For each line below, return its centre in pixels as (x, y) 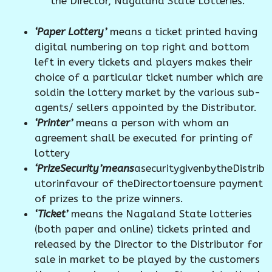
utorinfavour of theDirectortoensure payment (149, 183)
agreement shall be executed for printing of (144, 138)
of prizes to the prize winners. (109, 198)
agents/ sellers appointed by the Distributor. (146, 107)
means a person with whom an (152, 122)
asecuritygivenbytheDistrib (199, 168)
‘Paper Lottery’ (72, 31)
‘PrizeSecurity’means (84, 168)
